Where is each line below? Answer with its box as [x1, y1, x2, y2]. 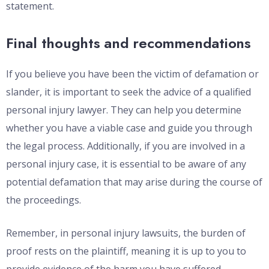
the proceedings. [6, 193, 81, 207]
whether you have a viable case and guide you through [6, 121, 252, 135]
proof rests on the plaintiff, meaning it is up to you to [6, 244, 246, 258]
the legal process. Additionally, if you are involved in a [6, 139, 245, 153]
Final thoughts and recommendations [6, 32, 251, 54]
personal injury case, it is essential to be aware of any [6, 157, 246, 171]
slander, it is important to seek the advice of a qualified [6, 85, 251, 99]
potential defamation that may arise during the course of [6, 175, 262, 189]
